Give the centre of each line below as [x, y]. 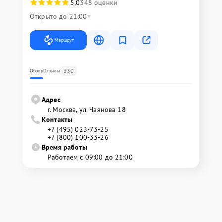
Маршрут [64, 40]
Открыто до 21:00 [58, 16]
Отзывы [52, 71]
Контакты [57, 119]
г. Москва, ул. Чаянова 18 [87, 110]
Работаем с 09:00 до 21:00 [90, 157]
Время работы [64, 147]
